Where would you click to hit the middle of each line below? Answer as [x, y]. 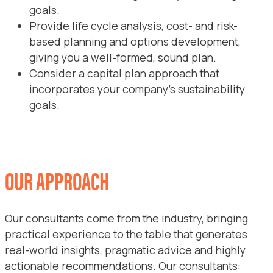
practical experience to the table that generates [126, 234]
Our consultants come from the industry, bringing [126, 218]
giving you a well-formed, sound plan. [123, 57]
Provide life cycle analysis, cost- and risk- [133, 26]
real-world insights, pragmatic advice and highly [125, 250]
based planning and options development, [135, 41]
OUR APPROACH [57, 180]
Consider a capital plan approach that [124, 73]
